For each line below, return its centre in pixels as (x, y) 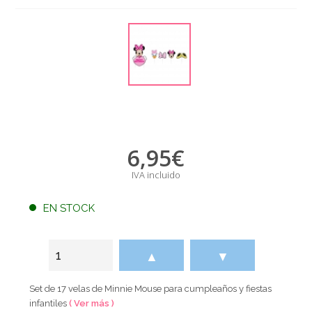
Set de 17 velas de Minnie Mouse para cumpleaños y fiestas (151, 288)
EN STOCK (69, 208)
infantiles (49, 303)
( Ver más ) (92, 303)
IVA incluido (156, 174)
